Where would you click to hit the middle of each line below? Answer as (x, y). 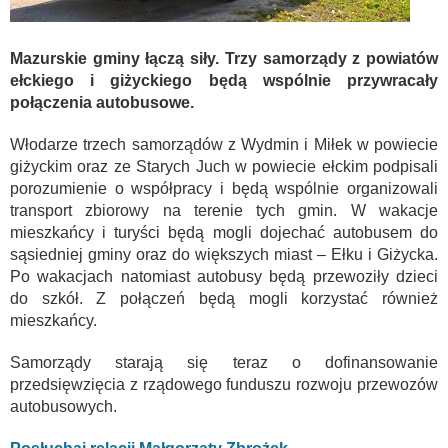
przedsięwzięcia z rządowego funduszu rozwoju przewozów (224, 384)
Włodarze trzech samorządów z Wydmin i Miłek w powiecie (224, 144)
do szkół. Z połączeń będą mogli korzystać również (224, 298)
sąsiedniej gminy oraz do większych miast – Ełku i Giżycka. (224, 254)
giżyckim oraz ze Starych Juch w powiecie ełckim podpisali (224, 166)
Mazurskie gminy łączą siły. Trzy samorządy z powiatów (224, 58)
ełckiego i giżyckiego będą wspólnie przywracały (224, 80)
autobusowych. (63, 406)
